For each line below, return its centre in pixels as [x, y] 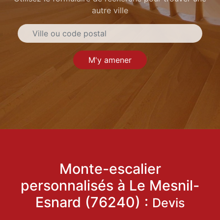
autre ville [110, 11]
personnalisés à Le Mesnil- [110, 186]
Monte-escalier [110, 169]
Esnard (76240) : [94, 203]
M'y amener [110, 60]
